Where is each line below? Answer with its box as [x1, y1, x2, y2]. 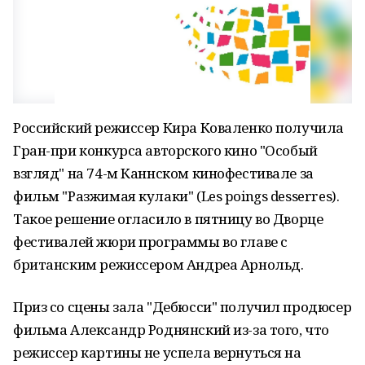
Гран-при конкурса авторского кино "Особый [13, 141, 318, 160]
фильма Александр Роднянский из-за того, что [13, 320, 329, 339]
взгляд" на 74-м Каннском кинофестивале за [13, 164, 314, 182]
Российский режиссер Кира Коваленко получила [13, 118, 344, 137]
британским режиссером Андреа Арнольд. [13, 255, 304, 274]
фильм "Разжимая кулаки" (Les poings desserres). [13, 187, 340, 205]
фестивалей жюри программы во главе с [13, 232, 288, 251]
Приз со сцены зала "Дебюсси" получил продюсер [13, 297, 352, 316]
